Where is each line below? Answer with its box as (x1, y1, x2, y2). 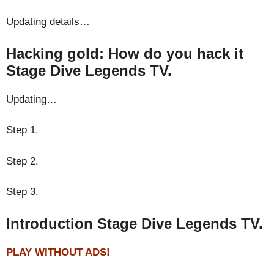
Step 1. (6, 124, 39, 136)
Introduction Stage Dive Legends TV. (6, 215, 263, 232)
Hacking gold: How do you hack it (6, 45, 243, 62)
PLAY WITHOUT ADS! (6, 246, 110, 258)
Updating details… (6, 16, 90, 28)
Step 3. (6, 186, 39, 198)
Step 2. (6, 155, 39, 167)
